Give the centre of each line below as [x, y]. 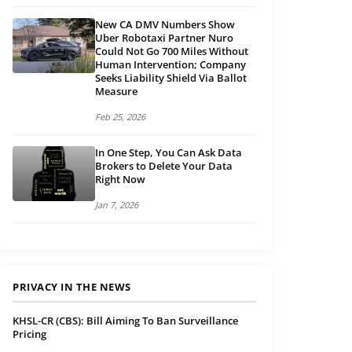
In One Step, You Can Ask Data [169, 153]
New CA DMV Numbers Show [165, 25]
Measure [116, 92]
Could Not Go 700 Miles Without [172, 51]
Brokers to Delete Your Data [164, 166]
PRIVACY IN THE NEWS [72, 287]
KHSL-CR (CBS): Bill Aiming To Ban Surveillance [125, 321]
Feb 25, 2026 [120, 117]
